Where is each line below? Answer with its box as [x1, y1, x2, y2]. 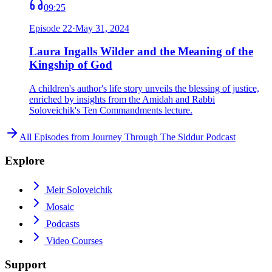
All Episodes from [19, 132, 89, 143]
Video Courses [46, 236, 103, 246]
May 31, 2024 [75, 22, 129, 33]
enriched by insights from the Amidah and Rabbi [29, 94, 215, 105]
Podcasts [46, 219, 80, 229]
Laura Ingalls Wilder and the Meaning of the [29, 45, 253, 58]
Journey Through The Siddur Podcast [92, 132, 236, 143]
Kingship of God [29, 58, 112, 72]
